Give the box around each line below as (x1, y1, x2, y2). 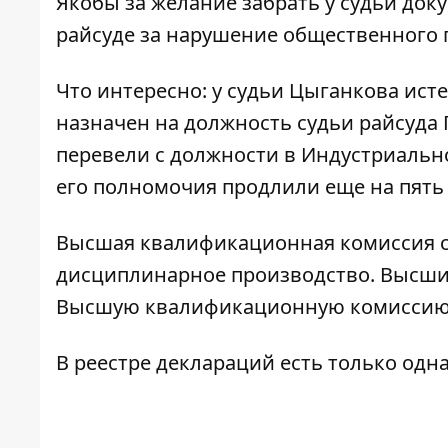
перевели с (56, 141, 170, 168)
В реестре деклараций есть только (56, 349, 402, 376)
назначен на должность (56, 109, 297, 136)
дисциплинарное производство (56, 261, 370, 288)
